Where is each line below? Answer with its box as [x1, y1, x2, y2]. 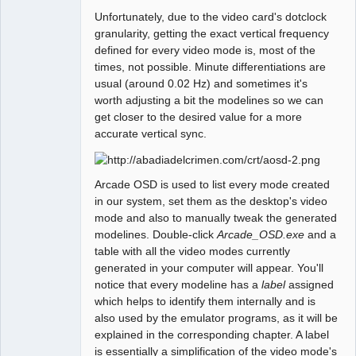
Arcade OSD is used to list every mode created [95, 178, 331, 192]
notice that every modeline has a [95, 278, 262, 292]
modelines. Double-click [95, 228, 218, 242]
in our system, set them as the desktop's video [95, 195, 328, 208]
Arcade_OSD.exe [217, 228, 305, 242]
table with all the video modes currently [95, 245, 291, 258]
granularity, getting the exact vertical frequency [95, 27, 330, 41]
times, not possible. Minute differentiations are [95, 60, 327, 74]
